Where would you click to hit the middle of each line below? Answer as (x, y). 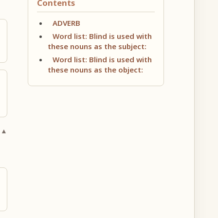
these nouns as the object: (95, 69)
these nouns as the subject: (97, 46)
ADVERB (66, 23)
